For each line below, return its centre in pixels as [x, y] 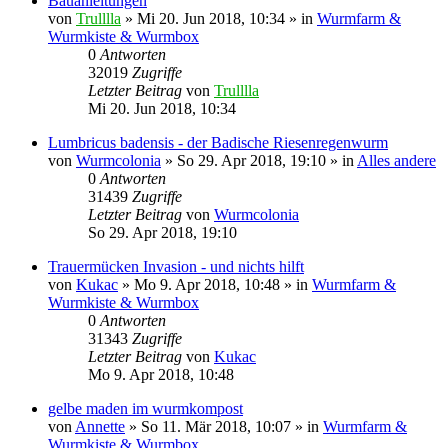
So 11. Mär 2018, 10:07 [216, 426]
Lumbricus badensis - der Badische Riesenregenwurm [218, 142]
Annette [100, 426]
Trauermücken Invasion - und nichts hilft [176, 266]
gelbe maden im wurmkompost [145, 408]
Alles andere [396, 160]
